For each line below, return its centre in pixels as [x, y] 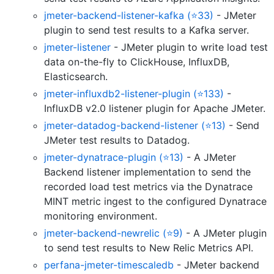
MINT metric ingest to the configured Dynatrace [155, 202]
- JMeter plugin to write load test [189, 47]
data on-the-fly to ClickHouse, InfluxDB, [137, 62]
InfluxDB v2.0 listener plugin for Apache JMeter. [155, 109]
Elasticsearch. [76, 77]
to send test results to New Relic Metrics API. [149, 248]
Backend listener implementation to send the [147, 172]
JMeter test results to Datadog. [117, 140]
